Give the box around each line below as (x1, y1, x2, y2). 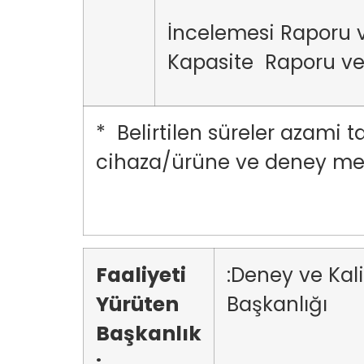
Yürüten (96, 290, 179, 318)
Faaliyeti (96, 261, 186, 289)
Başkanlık (96, 319, 201, 348)
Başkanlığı (227, 290, 350, 318)
